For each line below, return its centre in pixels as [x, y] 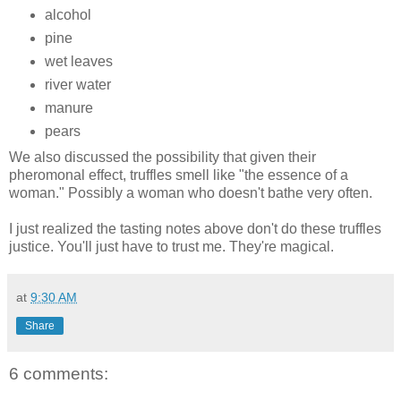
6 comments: [59, 373]
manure [68, 108]
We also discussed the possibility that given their [162, 157]
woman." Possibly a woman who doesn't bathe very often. [191, 192]
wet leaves [78, 62]
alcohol [68, 15]
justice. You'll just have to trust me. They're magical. [171, 246]
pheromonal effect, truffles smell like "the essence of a [179, 175]
